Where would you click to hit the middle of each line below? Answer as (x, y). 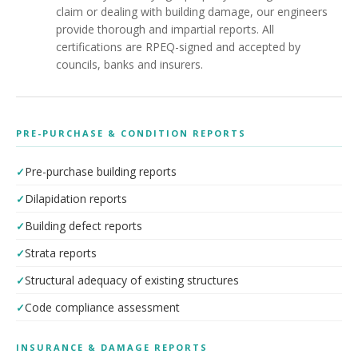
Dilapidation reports (76, 199)
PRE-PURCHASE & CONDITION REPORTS (131, 133)
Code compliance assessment (102, 307)
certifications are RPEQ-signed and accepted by (178, 47)
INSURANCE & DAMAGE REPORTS (112, 347)
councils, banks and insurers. (129, 64)
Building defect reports (84, 226)
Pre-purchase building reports (101, 171)
